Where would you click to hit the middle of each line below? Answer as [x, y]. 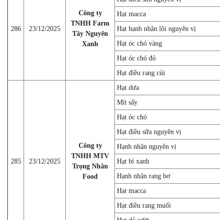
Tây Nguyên [90, 33]
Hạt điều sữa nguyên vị [149, 132]
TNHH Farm [90, 23]
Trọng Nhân [90, 166]
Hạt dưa [128, 87]
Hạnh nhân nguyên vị [147, 146]
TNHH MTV [90, 156]
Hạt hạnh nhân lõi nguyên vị [156, 28]
